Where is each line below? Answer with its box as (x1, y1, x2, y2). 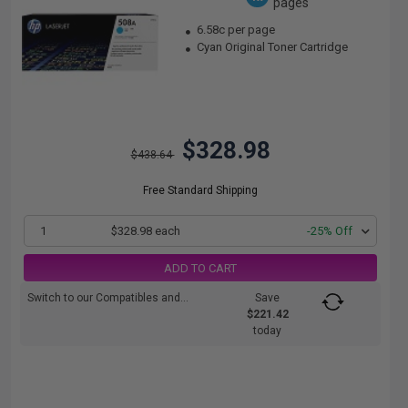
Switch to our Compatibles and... (27, 291, 189, 304)
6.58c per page (197, 23, 276, 36)
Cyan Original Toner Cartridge (194, 40, 349, 54)
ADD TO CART (164, 260, 237, 275)
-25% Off (307, 224, 352, 238)
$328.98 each (110, 224, 180, 238)
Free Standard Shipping (143, 184, 258, 197)
